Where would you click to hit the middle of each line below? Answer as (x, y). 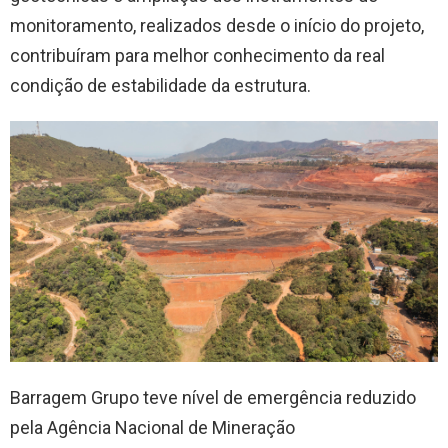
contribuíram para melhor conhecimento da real (197, 55)
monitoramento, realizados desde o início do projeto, (217, 25)
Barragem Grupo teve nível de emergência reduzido (213, 397)
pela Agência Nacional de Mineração (152, 427)
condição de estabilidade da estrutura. (160, 85)
